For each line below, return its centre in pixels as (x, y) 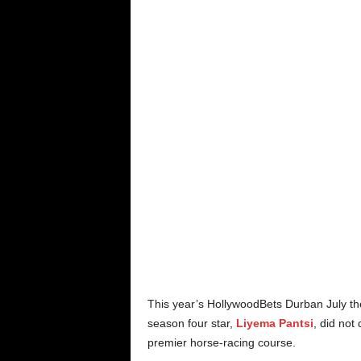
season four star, (191, 323)
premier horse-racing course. (221, 342)
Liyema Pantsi (274, 323)
